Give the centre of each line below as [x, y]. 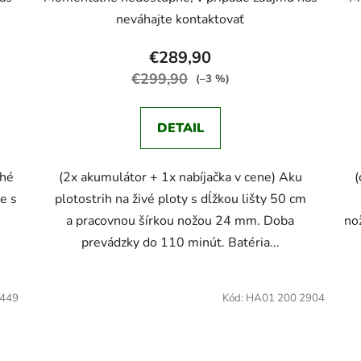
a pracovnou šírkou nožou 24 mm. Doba [180, 220]
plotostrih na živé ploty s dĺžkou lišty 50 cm [180, 199]
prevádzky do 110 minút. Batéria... [180, 242]
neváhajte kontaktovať [180, 19]
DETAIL [180, 128]
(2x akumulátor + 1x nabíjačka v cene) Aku [180, 177]
